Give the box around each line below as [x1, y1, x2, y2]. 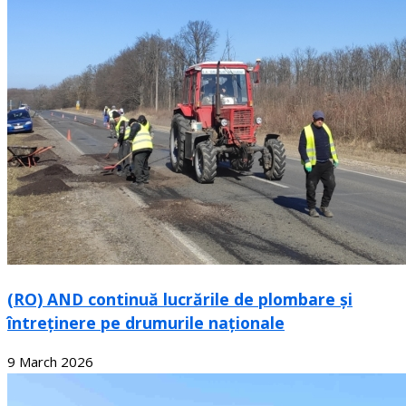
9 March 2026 [7, 353, 93, 372]
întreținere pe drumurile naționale [7, 311, 285, 333]
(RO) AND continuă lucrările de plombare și [7, 287, 353, 310]
